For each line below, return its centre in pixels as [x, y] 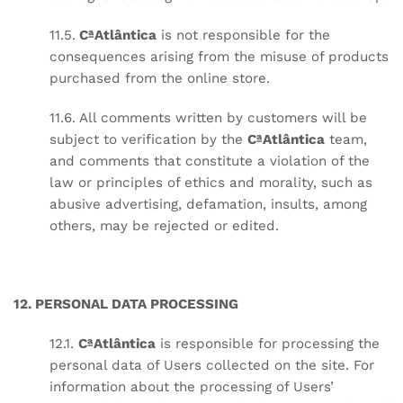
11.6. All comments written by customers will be [208, 117]
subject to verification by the [148, 139]
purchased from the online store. [160, 79]
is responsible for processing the [268, 344]
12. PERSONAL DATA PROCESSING [126, 304]
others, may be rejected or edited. [164, 225]
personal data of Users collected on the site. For [212, 366]
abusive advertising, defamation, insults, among [208, 204]
